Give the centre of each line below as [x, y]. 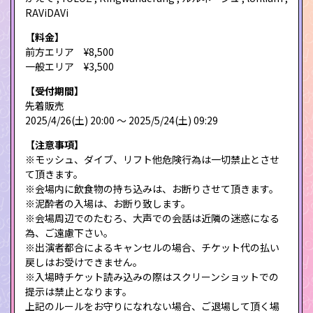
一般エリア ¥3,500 [70, 66]
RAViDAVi [47, 12]
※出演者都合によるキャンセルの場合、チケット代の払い [152, 247]
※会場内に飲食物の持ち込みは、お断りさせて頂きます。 [152, 188]
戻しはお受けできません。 [84, 262]
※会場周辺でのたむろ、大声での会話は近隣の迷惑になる [152, 218]
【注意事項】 [54, 144]
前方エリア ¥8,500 [70, 51]
